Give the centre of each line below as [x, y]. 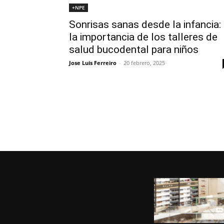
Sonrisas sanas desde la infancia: [145, 24]
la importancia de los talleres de [143, 37]
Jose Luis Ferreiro [93, 63]
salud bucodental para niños [134, 49]
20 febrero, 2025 [144, 63]
